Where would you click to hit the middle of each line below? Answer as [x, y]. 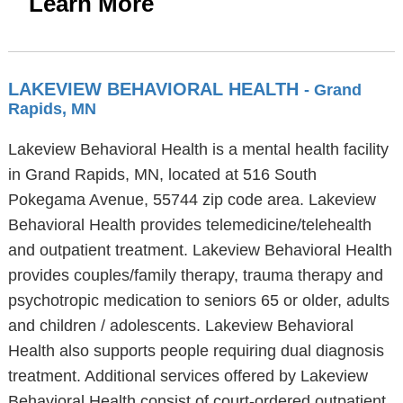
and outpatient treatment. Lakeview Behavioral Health [200, 250]
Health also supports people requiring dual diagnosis [196, 351]
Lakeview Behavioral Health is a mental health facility [198, 149]
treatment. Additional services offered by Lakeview [188, 376]
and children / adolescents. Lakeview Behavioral [180, 326]
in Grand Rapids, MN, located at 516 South [162, 175]
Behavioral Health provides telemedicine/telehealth [189, 225]
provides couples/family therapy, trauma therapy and [195, 275]
